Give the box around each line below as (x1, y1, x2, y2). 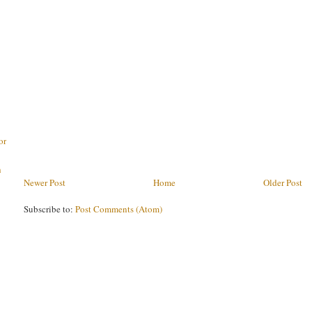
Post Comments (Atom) (75, 202, 162, 215)
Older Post (263, 175, 302, 189)
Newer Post (24, 175, 65, 189)
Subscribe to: (24, 202, 75, 215)
